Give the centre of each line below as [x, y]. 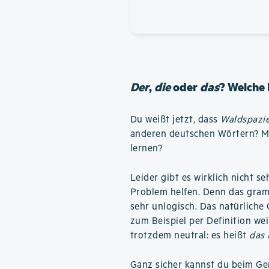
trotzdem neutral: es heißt [190, 236]
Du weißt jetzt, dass [175, 120]
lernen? [146, 149]
